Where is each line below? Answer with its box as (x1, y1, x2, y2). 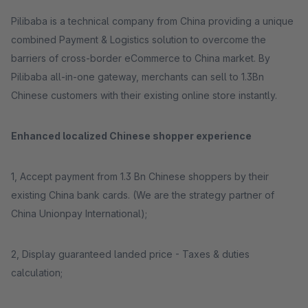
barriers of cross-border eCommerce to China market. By (11, 52, 270, 64)
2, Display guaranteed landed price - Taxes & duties (11, 248, 250, 260)
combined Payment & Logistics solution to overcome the (11, 34, 266, 45)
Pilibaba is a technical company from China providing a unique (11, 15, 294, 27)
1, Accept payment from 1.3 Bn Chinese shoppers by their (11, 170, 269, 182)
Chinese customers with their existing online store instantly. (11, 89, 277, 101)
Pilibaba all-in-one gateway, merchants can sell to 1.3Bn (11, 71, 264, 82)
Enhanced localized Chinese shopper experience (11, 130, 252, 142)
